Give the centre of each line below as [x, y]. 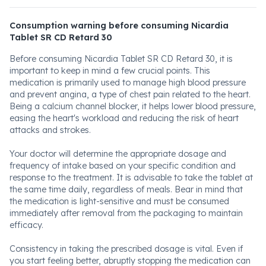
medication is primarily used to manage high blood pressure [128, 83]
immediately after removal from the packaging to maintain [126, 213]
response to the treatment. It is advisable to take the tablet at [131, 178]
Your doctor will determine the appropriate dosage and [118, 154]
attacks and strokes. [50, 130]
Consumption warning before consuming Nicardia [119, 26]
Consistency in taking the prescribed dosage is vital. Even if [126, 249]
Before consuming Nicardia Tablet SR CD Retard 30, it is [121, 59]
